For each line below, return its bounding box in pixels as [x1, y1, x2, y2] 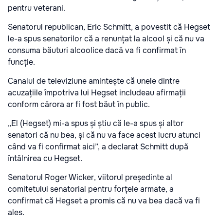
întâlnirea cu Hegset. [8, 153, 82, 164]
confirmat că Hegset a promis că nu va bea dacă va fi [8, 196, 200, 206]
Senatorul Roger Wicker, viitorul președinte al [8, 172, 172, 183]
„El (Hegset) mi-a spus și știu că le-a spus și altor [8, 118, 183, 129]
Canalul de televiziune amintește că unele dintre [8, 76, 180, 87]
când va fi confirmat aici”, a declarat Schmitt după [8, 142, 188, 152]
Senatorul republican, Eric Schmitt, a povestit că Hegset [8, 22, 210, 33]
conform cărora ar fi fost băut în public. [8, 99, 150, 110]
